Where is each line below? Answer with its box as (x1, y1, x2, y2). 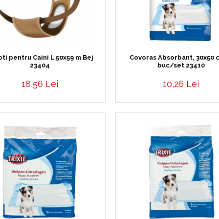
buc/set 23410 (157, 62, 205, 69)
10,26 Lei (163, 79, 199, 89)
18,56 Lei (21, 79, 58, 89)
